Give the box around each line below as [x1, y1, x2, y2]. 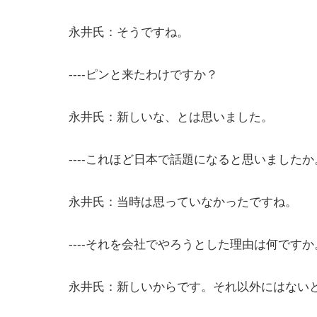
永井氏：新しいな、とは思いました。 [69, 110, 273, 124]
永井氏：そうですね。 [69, 25, 189, 39]
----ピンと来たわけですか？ [69, 67, 218, 81]
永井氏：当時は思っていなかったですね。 [69, 195, 297, 209]
